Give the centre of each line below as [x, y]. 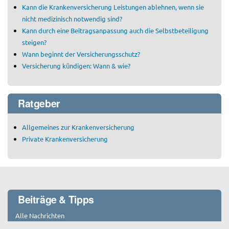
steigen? [34, 42]
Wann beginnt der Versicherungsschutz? [81, 54]
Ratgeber [39, 103]
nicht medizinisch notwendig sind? [72, 18]
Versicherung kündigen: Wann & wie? [76, 65]
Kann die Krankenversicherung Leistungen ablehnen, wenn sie [113, 7]
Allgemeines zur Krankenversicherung [78, 127]
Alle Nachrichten [40, 215]
